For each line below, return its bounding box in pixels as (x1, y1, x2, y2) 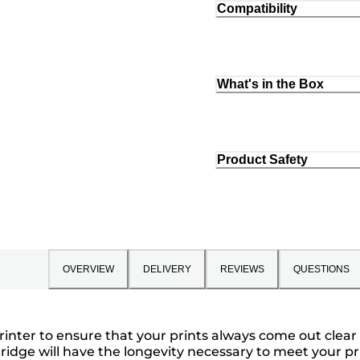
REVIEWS (219, 263, 264, 275)
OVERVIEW (62, 263, 114, 275)
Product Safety (217, 152, 308, 166)
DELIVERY (142, 263, 191, 275)
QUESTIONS (292, 263, 350, 275)
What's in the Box (217, 76, 324, 91)
